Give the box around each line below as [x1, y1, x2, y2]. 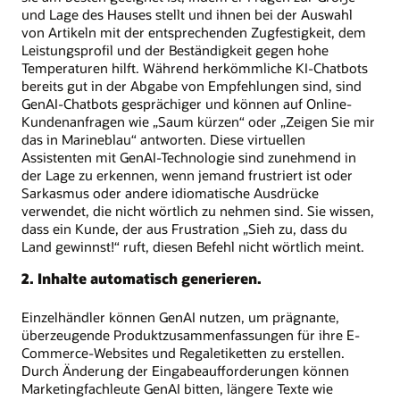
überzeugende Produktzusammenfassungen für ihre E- [21, 326, 360, 345]
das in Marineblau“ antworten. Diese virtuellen [21, 129, 305, 148]
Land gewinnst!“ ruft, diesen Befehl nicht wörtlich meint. [21, 237, 364, 255]
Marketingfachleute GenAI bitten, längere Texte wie [21, 379, 333, 398]
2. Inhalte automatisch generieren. [21, 269, 262, 288]
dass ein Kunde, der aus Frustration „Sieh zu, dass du [21, 219, 347, 237]
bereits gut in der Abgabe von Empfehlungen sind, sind [21, 76, 362, 95]
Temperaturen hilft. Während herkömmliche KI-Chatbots [21, 58, 368, 77]
